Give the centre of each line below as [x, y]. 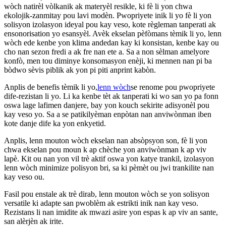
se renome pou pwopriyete [173, 87]
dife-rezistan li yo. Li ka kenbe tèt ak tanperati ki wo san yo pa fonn [111, 96]
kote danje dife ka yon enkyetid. [55, 123]
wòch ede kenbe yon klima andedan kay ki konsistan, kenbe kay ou [111, 42]
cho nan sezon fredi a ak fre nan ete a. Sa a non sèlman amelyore [107, 51]
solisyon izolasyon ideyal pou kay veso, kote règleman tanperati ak [110, 24]
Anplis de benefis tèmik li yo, [51, 87]
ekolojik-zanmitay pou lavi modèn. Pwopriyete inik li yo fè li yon [108, 15]
